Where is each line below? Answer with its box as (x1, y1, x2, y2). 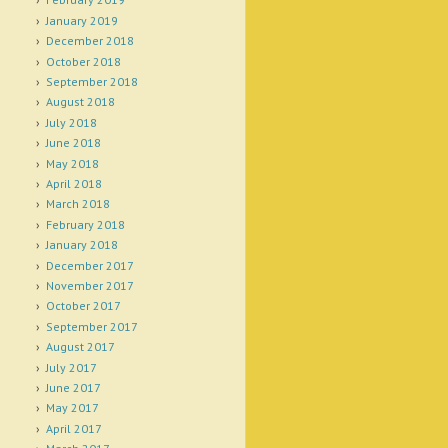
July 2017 (45, 359, 97, 375)
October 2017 (45, 298, 121, 314)
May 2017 (45, 400, 99, 416)
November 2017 (45, 277, 134, 293)
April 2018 (45, 175, 102, 191)
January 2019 (45, 12, 118, 28)
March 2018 (45, 196, 110, 212)
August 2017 (45, 339, 115, 355)
